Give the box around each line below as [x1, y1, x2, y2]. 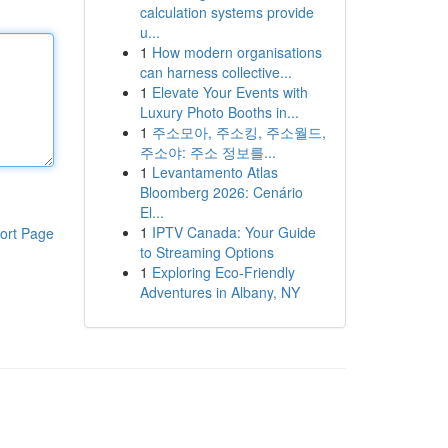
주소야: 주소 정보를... [139, 142, 276, 162]
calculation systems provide [139, 2, 314, 22]
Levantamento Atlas [151, 162, 278, 182]
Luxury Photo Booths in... [139, 102, 299, 122]
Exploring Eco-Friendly [151, 262, 295, 282]
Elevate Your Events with [151, 82, 308, 102]
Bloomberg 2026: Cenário [139, 182, 303, 202]
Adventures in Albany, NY [139, 282, 300, 302]
